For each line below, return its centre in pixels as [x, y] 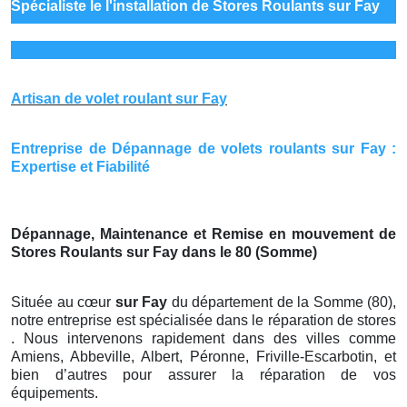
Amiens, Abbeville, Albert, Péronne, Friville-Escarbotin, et [203, 357]
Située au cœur [63, 303]
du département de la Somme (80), [283, 303]
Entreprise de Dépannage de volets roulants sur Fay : [203, 149]
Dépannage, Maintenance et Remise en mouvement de [203, 234]
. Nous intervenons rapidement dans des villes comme [203, 339]
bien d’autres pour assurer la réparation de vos [203, 375]
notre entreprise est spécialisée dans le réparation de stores [203, 321]
